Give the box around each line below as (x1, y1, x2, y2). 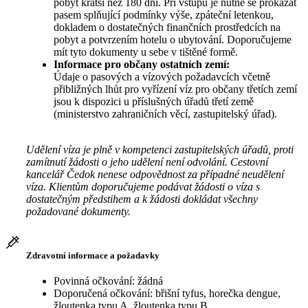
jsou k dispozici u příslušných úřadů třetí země (54, 96, 254, 108)
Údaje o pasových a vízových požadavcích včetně (54, 71, 270, 83)
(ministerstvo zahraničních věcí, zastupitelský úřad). (54, 108, 280, 120)
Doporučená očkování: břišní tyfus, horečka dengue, (54, 287, 280, 299)
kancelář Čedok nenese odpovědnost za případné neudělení (26, 168, 284, 181)
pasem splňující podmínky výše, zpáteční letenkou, (54, 9, 274, 21)
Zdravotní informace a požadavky (26, 250, 159, 261)
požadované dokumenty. (26, 206, 131, 218)
